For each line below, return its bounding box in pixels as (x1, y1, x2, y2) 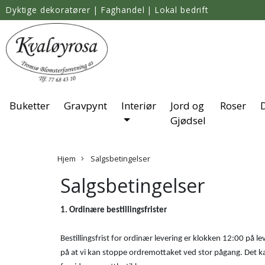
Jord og (170, 98, 204, 112)
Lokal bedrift (154, 4, 208, 15)
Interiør (121, 98, 156, 112)
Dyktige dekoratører (6, 4, 91, 15)
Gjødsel (170, 113, 206, 127)
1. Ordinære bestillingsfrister (60, 205, 167, 215)
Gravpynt (64, 98, 107, 112)
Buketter (9, 98, 50, 112)
